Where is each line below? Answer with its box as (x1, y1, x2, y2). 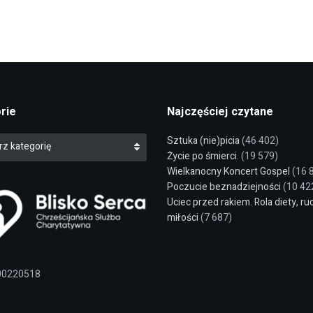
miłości (167, 210, 198, 226)
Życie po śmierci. (167, 149, 239, 164)
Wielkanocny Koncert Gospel (167, 164, 290, 180)
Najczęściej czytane (167, 103, 273, 121)
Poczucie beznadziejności (167, 180, 281, 195)
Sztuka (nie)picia (167, 133, 240, 149)
